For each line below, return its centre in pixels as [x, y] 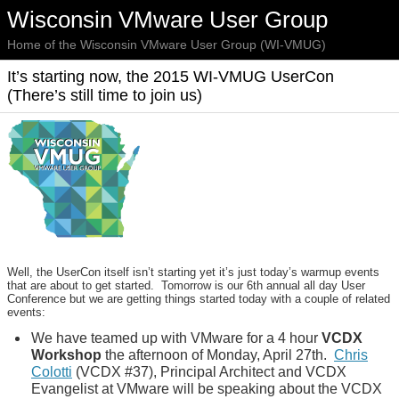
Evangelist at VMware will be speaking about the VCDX [207, 389]
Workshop [66, 355]
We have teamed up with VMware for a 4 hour [176, 338]
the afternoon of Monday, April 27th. [218, 355]
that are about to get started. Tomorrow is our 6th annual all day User [186, 285]
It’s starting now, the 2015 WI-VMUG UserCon [171, 77]
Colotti [52, 372]
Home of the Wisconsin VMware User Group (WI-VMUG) [167, 45]
